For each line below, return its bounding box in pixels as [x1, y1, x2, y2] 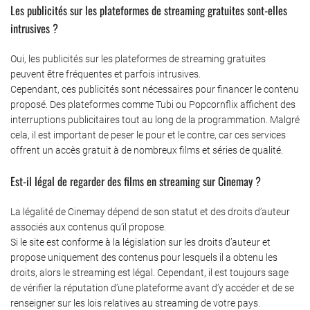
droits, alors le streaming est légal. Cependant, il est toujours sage [10, 266, 289, 278]
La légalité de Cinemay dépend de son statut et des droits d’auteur [10, 206, 290, 217]
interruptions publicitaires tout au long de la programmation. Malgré [10, 113, 300, 125]
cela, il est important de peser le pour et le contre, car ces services [10, 129, 286, 140]
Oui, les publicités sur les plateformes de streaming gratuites [10, 53, 266, 64]
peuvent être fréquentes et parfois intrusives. [10, 68, 201, 80]
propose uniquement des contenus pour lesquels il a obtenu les [10, 251, 277, 263]
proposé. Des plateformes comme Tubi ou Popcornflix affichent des [10, 98, 295, 110]
